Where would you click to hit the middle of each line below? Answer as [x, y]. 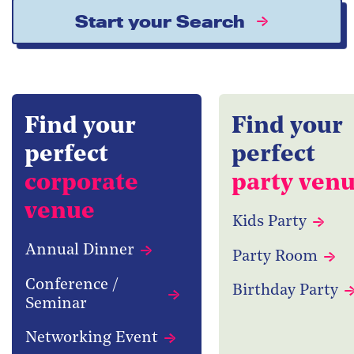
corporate [81, 184]
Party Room [275, 256]
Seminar [56, 304]
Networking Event [92, 339]
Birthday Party [285, 291]
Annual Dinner [80, 250]
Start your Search [160, 21]
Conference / [72, 285]
